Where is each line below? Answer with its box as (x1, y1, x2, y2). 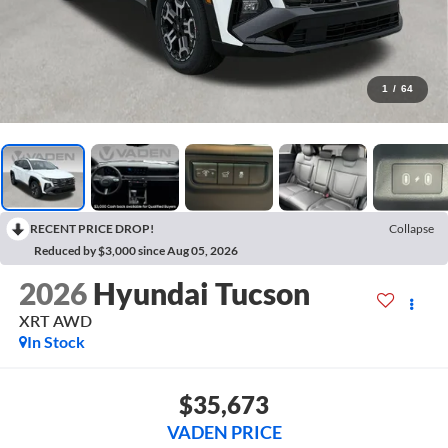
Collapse (389, 220, 434, 236)
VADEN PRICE (166, 420, 282, 443)
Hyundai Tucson (92, 275, 310, 312)
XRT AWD (18, 311, 92, 331)
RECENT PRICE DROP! (30, 220, 154, 236)
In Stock (26, 332, 85, 352)
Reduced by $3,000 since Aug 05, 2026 (34, 242, 238, 258)
